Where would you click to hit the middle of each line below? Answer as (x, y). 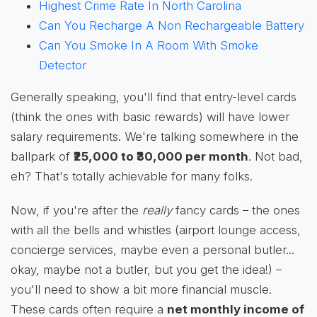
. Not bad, (276, 157)
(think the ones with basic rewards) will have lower (150, 117)
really (157, 211)
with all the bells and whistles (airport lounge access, (156, 230)
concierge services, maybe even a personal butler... (152, 250)
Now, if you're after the (76, 211)
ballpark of (42, 157)
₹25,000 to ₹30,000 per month (161, 157)
